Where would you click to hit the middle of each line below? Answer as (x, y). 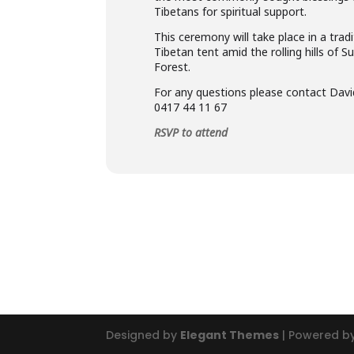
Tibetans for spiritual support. (231, 11)
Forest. (173, 67)
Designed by (143, 335)
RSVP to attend (191, 132)
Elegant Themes (230, 335)
